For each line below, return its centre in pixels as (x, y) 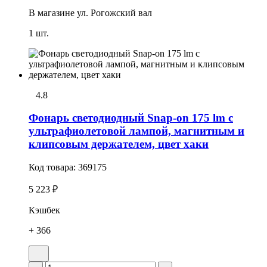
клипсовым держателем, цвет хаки (119, 144)
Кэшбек (44, 210)
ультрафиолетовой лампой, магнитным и (136, 131)
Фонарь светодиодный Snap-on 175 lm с (131, 118)
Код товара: (53, 167)
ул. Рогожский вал (114, 13)
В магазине (52, 13)
